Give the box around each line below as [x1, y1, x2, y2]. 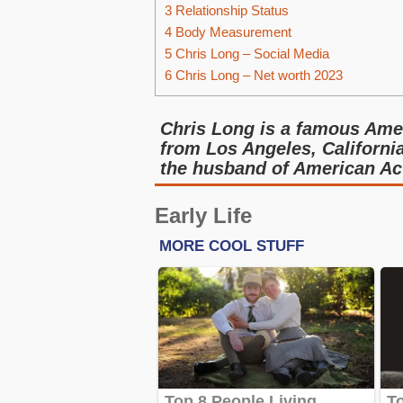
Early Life [155, 203, 252, 228]
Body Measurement [172, 24, 291, 40]
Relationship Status [172, 3, 289, 19]
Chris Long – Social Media [172, 46, 329, 62]
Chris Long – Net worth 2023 [172, 67, 343, 84]
